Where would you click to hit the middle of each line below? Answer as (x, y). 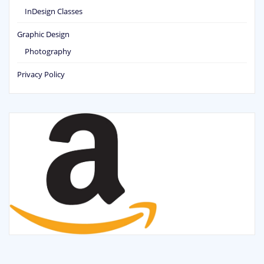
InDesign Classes (54, 11)
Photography (48, 52)
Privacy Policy (41, 75)
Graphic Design (43, 34)
